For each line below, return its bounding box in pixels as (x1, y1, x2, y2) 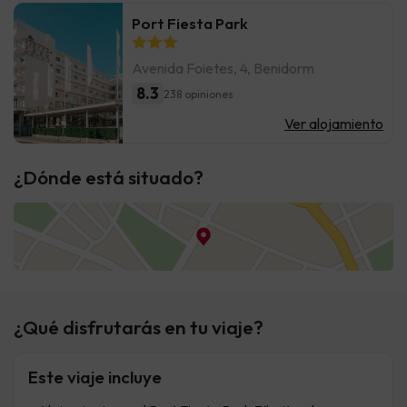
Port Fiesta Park (132, 14, 248, 34)
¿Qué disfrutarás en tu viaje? (14, 315, 263, 340)
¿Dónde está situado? (14, 165, 203, 190)
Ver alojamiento (284, 114, 383, 134)
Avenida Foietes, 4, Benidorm (132, 59, 314, 78)
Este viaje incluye (28, 366, 162, 389)
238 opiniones (164, 86, 233, 101)
